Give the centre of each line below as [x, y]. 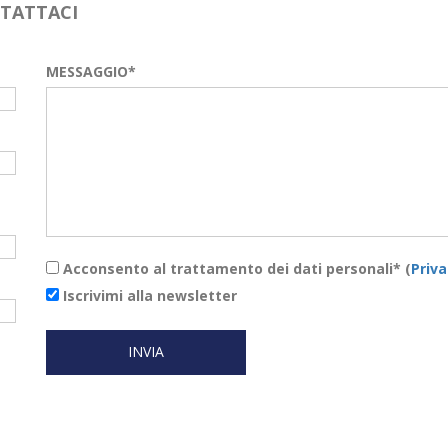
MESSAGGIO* [90, 71]
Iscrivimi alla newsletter [147, 295]
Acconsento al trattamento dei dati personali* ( [234, 268]
